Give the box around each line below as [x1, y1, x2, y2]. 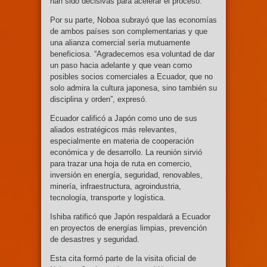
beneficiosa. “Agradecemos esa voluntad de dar [50, 49, 215, 58]
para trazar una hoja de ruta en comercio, [50, 159, 192, 168]
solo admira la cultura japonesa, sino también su [50, 83, 217, 92]
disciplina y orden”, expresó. [50, 94, 147, 104]
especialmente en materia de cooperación [50, 136, 194, 145]
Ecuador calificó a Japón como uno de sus [50, 113, 197, 123]
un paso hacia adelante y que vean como [50, 60, 192, 70]
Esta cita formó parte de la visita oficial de [50, 253, 196, 263]
